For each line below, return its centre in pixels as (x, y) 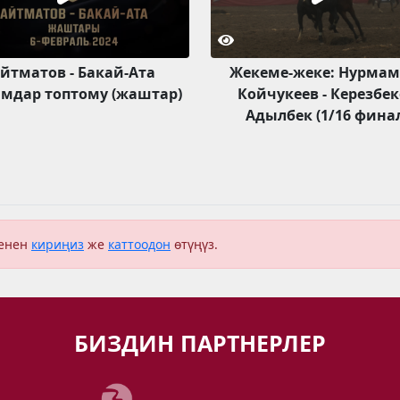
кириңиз (58, 244)
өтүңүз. (194, 244)
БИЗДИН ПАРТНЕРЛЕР (200, 342)
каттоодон (139, 244)
